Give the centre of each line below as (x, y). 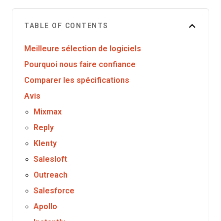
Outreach (51, 175)
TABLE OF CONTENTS (66, 26)
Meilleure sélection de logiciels (83, 49)
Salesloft (51, 159)
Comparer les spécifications (77, 80)
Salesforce (54, 191)
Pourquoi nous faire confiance (80, 64)
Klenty (45, 143)
